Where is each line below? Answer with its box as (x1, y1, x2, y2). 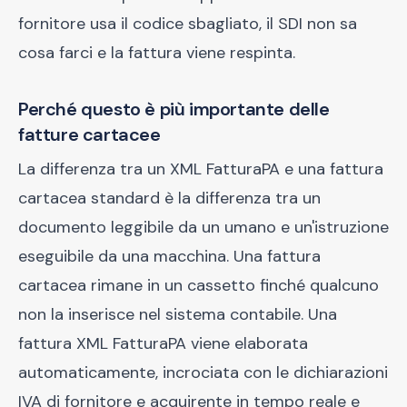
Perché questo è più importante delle (18, 97, 330, 121)
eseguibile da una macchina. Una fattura (18, 245, 321, 267)
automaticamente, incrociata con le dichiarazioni (18, 362, 388, 383)
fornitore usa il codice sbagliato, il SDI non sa (18, 13, 357, 35)
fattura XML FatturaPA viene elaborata (18, 333, 308, 354)
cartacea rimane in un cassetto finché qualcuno (18, 274, 379, 296)
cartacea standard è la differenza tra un (18, 187, 321, 209)
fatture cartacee (18, 123, 161, 146)
